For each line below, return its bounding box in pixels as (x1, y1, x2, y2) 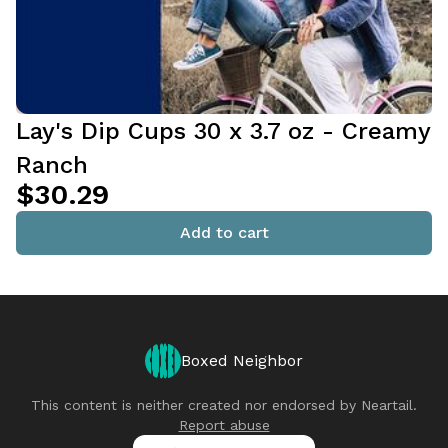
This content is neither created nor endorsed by (31, 397, 361, 413)
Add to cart (179, 223, 269, 242)
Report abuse (178, 417, 270, 433)
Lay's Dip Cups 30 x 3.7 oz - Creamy (16, 117, 430, 145)
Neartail (361, 397, 413, 413)
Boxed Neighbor (181, 351, 303, 370)
